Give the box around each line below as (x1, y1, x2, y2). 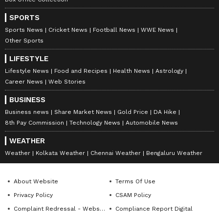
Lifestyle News (5, 67, 49, 74)
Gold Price (117, 108, 148, 115)
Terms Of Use (115, 177, 155, 185)
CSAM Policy (115, 191, 151, 198)
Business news (5, 108, 49, 115)
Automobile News (126, 119, 178, 126)
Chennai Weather (90, 149, 141, 156)
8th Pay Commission (5, 119, 64, 126)
